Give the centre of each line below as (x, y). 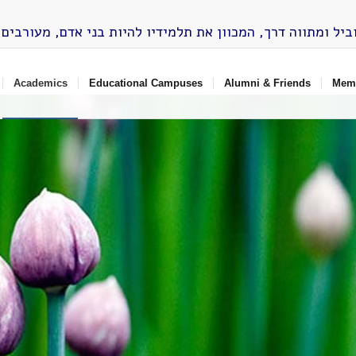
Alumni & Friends (267, 83)
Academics (41, 83)
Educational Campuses (146, 83)
